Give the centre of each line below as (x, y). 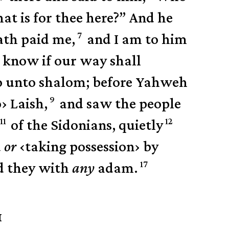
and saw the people (119, 103)
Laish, (27, 103)
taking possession (80, 146)
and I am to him (135, 39)
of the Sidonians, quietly (86, 125)
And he (151, 17)
